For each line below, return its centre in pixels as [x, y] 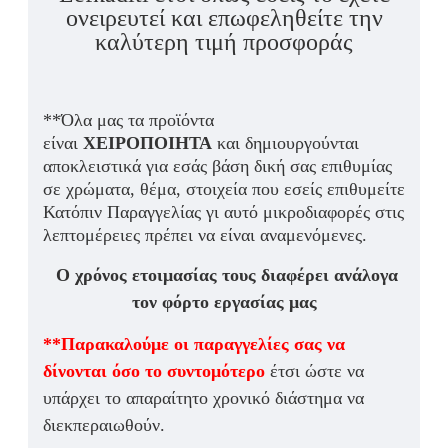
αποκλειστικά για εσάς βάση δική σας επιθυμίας [217, 166]
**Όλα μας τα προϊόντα [128, 120]
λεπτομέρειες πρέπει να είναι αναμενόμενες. [205, 235]
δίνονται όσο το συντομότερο [154, 371]
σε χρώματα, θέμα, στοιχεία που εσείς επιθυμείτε [224, 189]
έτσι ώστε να [314, 371]
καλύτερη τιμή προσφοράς [224, 42]
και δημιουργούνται [288, 143]
